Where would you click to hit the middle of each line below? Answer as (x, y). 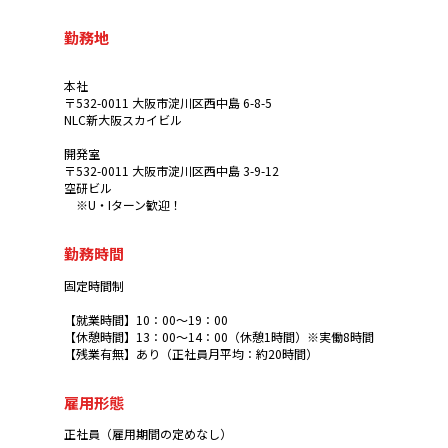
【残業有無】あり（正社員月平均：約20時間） (191, 353)
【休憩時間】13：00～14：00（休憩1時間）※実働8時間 (219, 336)
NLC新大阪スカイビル (123, 120)
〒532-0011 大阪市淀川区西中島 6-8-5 (168, 103)
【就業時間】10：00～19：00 (146, 319)
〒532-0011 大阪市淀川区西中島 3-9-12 (171, 171)
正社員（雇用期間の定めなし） (148, 434)
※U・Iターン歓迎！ (123, 205)
